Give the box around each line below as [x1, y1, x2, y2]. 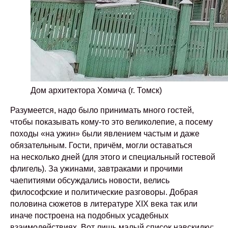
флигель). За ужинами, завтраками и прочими [10, 164, 183, 173]
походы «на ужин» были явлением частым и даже [10, 129, 199, 138]
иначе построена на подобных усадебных [10, 211, 168, 220]
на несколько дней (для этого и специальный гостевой [10, 153, 215, 161]
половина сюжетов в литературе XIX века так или [10, 199, 197, 208]
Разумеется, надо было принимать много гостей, [10, 106, 194, 115]
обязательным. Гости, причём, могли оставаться [10, 141, 192, 150]
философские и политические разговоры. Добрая [10, 188, 198, 196]
